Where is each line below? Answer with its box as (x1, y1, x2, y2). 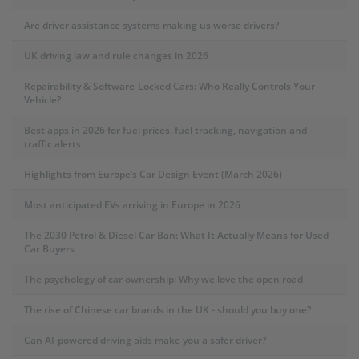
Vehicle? (24, 92, 61, 107)
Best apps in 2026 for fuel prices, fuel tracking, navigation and (24, 123, 307, 137)
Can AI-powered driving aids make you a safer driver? (24, 333, 266, 347)
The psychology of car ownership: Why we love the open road (24, 272, 303, 286)
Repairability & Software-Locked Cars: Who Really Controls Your (24, 79, 315, 93)
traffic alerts (24, 136, 81, 151)
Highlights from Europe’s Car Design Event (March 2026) (24, 167, 282, 181)
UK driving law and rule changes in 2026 (24, 48, 208, 63)
